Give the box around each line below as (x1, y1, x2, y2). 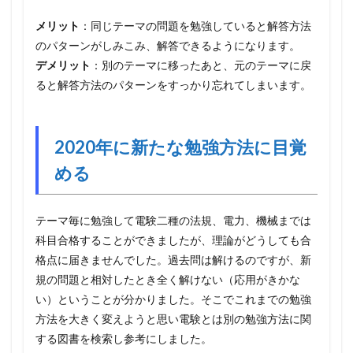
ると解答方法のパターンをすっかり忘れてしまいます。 (35, 77, 311, 91)
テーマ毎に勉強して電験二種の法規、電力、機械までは (35, 213, 311, 227)
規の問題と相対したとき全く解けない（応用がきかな (35, 272, 300, 286)
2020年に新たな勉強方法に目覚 (54, 136, 307, 158)
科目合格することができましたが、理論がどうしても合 (35, 232, 311, 247)
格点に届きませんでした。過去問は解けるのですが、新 (35, 252, 311, 266)
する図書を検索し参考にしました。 (35, 331, 212, 345)
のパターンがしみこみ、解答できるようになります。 (35, 38, 300, 52)
